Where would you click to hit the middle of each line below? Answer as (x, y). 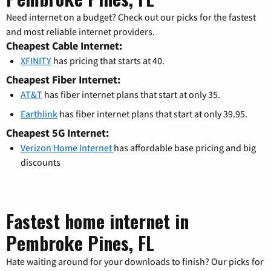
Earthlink (39, 113)
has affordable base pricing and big (185, 147)
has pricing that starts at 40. (108, 60)
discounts (41, 162)
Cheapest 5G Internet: (57, 132)
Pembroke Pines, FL (80, 243)
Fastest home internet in (97, 221)
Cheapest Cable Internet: (64, 45)
